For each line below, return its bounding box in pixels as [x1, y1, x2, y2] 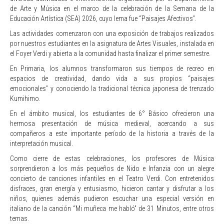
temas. [10, 214, 29, 222]
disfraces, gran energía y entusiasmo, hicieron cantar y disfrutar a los [10, 184, 214, 192]
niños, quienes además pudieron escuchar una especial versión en [10, 194, 214, 202]
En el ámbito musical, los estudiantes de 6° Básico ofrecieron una [10, 109, 214, 117]
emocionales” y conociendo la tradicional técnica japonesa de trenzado [10, 84, 214, 92]
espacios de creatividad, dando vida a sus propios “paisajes [10, 74, 214, 82]
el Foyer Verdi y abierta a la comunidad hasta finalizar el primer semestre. [10, 49, 210, 57]
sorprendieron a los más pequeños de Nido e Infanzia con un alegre [10, 164, 214, 172]
